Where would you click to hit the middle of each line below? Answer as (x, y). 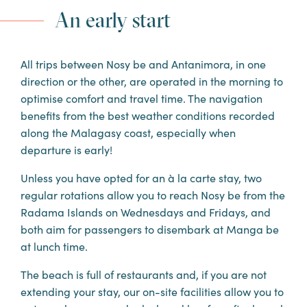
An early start (113, 20)
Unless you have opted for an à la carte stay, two (141, 177)
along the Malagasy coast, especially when (128, 132)
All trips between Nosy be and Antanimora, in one (143, 64)
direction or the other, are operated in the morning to (152, 81)
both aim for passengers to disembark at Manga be (150, 229)
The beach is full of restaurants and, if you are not (144, 274)
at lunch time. (54, 246)
